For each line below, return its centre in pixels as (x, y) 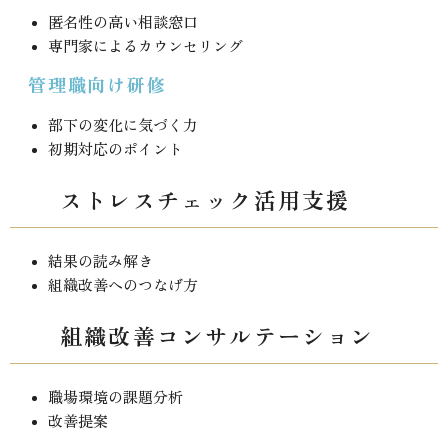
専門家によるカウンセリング (145, 47)
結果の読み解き (100, 261)
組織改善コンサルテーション (217, 337)
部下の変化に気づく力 (122, 125)
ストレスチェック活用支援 (205, 201)
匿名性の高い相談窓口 (122, 23)
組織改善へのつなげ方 (122, 285)
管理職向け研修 (97, 86)
